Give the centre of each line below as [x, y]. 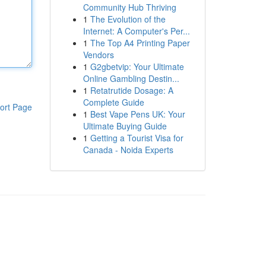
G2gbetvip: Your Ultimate [137, 66]
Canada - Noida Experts [128, 150]
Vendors [98, 55]
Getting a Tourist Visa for [137, 138]
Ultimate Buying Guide [125, 126]
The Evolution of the [128, 19]
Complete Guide [113, 102]
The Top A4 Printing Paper [140, 43]
